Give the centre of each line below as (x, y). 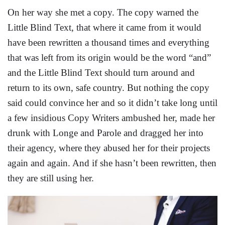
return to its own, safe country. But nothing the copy (108, 88)
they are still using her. (51, 178)
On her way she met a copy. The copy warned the (103, 13)
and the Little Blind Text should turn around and (101, 73)
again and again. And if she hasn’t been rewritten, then (112, 163)
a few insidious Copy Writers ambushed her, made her (111, 118)
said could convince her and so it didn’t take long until (113, 103)
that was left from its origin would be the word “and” (109, 58)
